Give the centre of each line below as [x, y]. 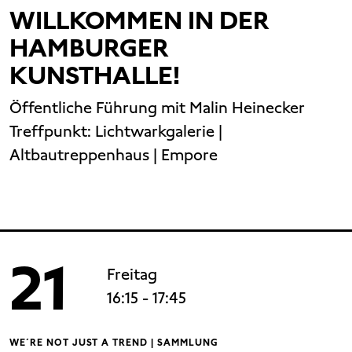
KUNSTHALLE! [95, 76]
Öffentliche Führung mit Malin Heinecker [157, 108]
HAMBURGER [89, 48]
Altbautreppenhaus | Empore [114, 155]
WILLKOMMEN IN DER [139, 21]
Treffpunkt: [52, 132]
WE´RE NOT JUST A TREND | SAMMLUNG [114, 343]
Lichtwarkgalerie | [159, 132]
